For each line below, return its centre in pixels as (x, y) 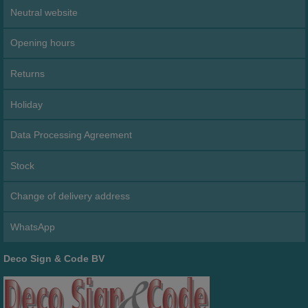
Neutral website (44, 12)
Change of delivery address (70, 196)
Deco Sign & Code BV (54, 259)
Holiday (27, 104)
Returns (28, 73)
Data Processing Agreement (71, 135)
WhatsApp (33, 227)
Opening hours (43, 43)
